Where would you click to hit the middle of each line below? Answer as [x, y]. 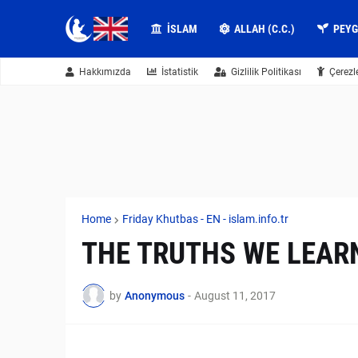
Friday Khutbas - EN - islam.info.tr [205, 219]
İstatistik [180, 72]
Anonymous [155, 295]
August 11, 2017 [235, 295]
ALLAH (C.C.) [265, 29]
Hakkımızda [105, 72]
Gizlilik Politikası [266, 72]
